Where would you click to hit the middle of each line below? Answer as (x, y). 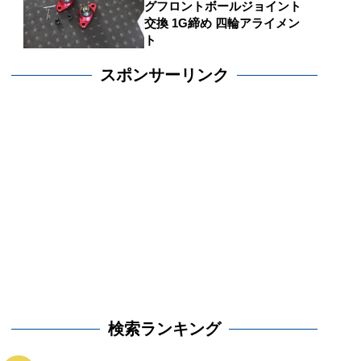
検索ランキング (165, 329)
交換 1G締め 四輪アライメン (222, 23)
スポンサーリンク (165, 75)
